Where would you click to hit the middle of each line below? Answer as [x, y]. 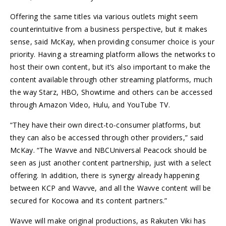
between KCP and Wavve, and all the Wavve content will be [111, 188]
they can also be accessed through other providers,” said [107, 138]
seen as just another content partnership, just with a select [111, 163]
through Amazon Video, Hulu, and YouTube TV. [91, 105]
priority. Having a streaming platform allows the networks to [113, 54]
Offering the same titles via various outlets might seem [104, 17]
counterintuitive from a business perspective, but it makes [109, 29]
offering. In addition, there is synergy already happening [105, 176]
